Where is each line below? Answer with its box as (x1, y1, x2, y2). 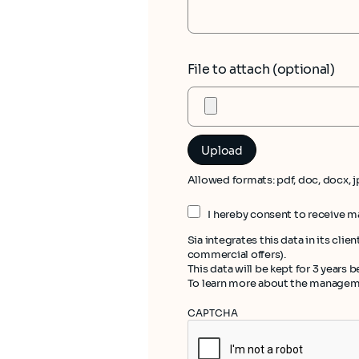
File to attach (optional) (187, 61, 335, 79)
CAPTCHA (187, 307, 238, 320)
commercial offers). (187, 248, 286, 262)
